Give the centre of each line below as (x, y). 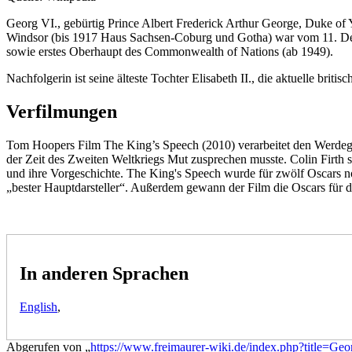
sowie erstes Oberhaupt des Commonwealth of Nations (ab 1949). (170, 51)
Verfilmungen (62, 111)
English (38, 306)
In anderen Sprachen (104, 273)
